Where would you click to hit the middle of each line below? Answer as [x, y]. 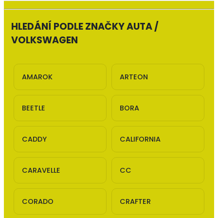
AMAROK [37, 77]
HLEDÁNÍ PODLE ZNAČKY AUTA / [85, 27]
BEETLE [34, 108]
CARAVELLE [41, 170]
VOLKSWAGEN [45, 40]
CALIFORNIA [140, 139]
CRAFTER [135, 201]
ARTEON [134, 77]
